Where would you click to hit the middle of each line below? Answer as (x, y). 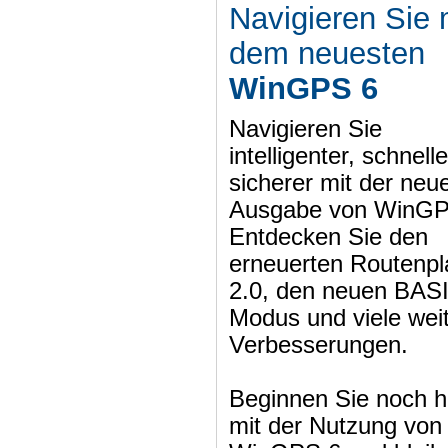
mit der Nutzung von (335, 426)
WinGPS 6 (303, 88)
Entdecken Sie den (328, 237)
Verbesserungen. (318, 345)
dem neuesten (326, 53)
